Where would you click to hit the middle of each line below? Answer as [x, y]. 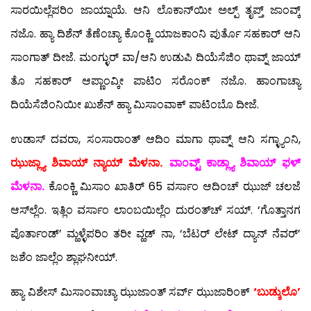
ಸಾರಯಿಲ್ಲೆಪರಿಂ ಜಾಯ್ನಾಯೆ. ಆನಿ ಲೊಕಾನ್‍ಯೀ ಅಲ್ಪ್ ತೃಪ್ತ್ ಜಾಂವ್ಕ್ [155, 10]
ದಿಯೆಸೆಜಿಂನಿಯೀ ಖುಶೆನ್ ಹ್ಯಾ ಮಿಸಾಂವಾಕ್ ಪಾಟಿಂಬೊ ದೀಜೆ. [135, 105]
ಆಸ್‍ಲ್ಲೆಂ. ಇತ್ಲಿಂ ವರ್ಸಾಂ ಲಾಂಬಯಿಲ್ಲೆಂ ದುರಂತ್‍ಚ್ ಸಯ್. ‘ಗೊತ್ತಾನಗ [155, 210]
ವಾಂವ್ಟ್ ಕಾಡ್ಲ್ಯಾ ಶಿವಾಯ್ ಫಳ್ [235, 163]
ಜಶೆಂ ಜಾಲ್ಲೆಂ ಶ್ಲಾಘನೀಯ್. [64, 258]
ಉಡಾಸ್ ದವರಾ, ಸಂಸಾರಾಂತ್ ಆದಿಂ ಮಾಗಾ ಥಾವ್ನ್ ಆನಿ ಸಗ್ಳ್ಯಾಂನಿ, [155, 140]
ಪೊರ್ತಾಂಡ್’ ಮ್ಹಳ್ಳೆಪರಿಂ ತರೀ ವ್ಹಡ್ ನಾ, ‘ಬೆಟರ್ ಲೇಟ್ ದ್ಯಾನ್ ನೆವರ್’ [155, 234]
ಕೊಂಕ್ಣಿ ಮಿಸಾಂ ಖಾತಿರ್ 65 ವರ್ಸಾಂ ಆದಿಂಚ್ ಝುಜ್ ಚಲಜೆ [173, 187]
